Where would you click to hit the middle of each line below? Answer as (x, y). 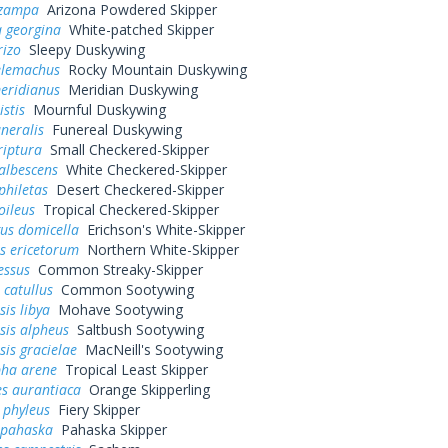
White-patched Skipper (137, 29)
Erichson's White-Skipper (161, 229)
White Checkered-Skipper (142, 169)
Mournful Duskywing (95, 109)
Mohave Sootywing (116, 309)
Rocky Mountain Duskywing (153, 69)
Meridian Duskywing (128, 89)
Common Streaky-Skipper (116, 269)
